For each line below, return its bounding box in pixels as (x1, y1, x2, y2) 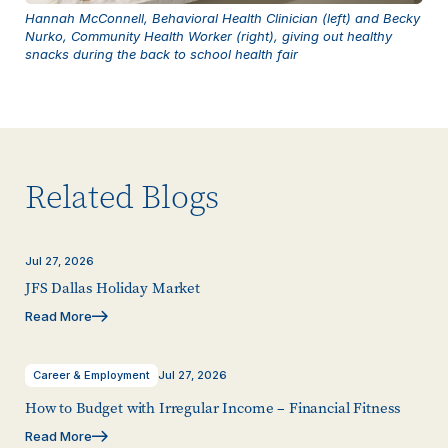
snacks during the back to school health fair (25, 45, 298, 62)
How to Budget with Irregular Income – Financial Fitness (25, 397, 402, 418)
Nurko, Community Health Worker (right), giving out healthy (25, 27, 392, 44)
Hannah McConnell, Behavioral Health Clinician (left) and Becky (25, 9, 420, 26)
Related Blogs (25, 175, 220, 219)
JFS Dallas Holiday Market (25, 277, 200, 298)
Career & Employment (33, 367, 150, 382)
